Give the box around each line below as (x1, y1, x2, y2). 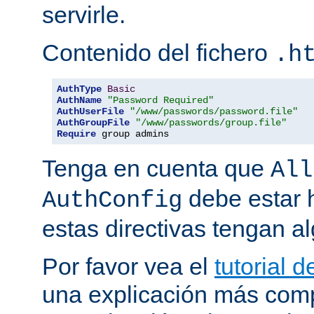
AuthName (57, 95, 102, 107)
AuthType (57, 83, 102, 95)
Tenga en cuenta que (42, 155, 271, 182)
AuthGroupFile (57, 117, 130, 129)
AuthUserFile (57, 106, 124, 118)
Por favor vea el (42, 253, 214, 280)
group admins (96, 128, 169, 140)
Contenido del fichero (42, 39, 274, 67)
